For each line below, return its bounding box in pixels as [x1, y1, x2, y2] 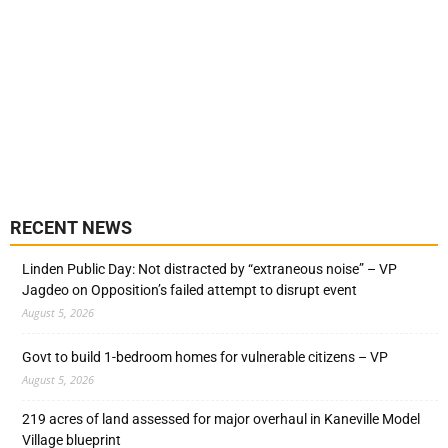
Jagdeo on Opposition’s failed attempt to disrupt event [22, 281, 357, 298]
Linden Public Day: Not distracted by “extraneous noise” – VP [22, 260, 397, 277]
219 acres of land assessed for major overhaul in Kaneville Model [22, 410, 420, 427]
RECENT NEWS [10, 216, 132, 238]
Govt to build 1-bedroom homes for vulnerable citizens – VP [22, 348, 388, 365]
